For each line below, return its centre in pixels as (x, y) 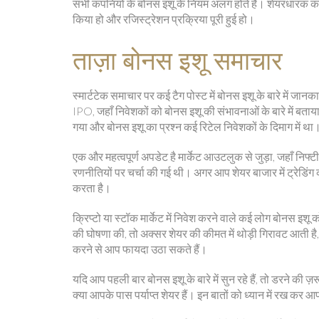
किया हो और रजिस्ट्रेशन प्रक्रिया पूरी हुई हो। (164, 19)
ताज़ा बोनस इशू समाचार (178, 59)
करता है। (92, 188)
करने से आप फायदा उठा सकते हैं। (140, 249)
